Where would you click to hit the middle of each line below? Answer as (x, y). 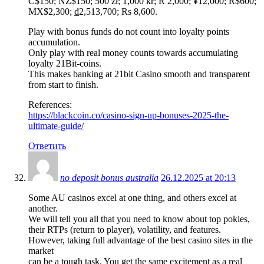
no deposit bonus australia (109, 177)
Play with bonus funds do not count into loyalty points (129, 31)
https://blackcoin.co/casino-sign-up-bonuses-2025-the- (128, 115)
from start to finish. (63, 84)
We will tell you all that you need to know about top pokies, (139, 219)
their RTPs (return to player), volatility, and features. (125, 229)
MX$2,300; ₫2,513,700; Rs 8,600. (93, 11)
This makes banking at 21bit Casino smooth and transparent (139, 74)
